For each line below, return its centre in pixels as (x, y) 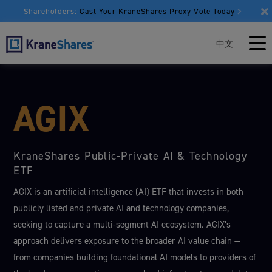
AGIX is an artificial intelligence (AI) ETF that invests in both (129, 192)
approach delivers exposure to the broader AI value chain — (127, 241)
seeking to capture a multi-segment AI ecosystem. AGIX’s (122, 225)
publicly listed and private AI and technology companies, (121, 208)
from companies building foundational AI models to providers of (135, 257)
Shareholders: (50, 11)
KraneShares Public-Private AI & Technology (130, 156)
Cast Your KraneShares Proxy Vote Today (157, 11)
